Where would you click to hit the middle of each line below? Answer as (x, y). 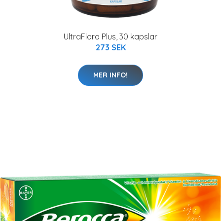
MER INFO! (110, 75)
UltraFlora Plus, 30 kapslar (110, 36)
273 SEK (110, 47)
